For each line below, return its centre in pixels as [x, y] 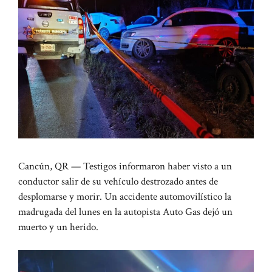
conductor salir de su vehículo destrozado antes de [118, 181]
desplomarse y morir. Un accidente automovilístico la [125, 196]
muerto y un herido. [58, 227]
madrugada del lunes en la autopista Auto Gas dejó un [125, 212]
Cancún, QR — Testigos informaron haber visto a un [125, 166]
